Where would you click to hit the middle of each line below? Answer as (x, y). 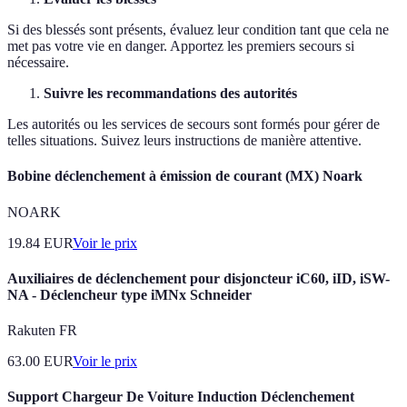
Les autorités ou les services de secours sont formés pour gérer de (194, 124)
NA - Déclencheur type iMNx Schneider (129, 294)
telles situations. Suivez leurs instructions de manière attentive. (184, 141)
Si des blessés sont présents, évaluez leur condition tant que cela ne (198, 30)
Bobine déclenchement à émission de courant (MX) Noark (185, 176)
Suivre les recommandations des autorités (170, 94)
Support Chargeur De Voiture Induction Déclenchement (181, 397)
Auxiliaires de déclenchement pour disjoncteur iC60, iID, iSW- (199, 278)
